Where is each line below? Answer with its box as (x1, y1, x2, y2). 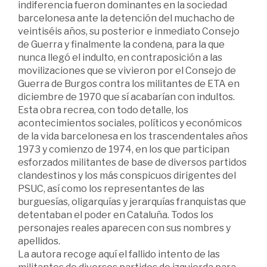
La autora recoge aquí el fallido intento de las (18, 249, 220, 260)
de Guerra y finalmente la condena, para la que (18, 39, 225, 51)
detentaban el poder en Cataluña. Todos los (18, 209, 213, 221)
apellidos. (18, 235, 60, 247)
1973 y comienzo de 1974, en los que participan (18, 144, 229, 156)
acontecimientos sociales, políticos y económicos (18, 117, 242, 129)
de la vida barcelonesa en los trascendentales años (18, 131, 248, 142)
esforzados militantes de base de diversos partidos (18, 157, 247, 169)
